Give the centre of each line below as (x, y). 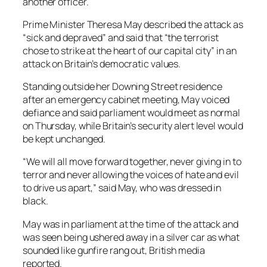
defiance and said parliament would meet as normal (132, 113)
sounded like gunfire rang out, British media (114, 250)
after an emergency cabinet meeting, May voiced (126, 100)
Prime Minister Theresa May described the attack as (133, 24)
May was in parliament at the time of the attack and (131, 224)
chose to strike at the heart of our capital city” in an (130, 50)
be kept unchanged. (64, 139)
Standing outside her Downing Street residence (122, 87)
